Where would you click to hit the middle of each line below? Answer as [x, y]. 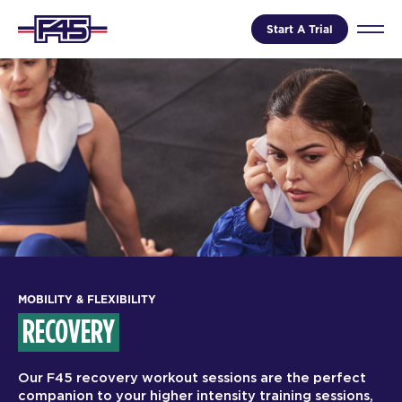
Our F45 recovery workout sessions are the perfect [192, 379]
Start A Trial [300, 29]
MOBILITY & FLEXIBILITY [87, 300]
